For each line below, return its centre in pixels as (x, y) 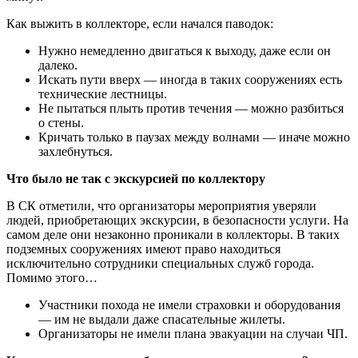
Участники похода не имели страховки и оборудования (189, 304)
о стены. (61, 122)
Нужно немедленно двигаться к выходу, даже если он (185, 50)
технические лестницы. (103, 93)
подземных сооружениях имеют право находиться (143, 249)
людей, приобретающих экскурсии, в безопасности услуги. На (177, 220)
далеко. (58, 65)
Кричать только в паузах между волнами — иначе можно (194, 137)
